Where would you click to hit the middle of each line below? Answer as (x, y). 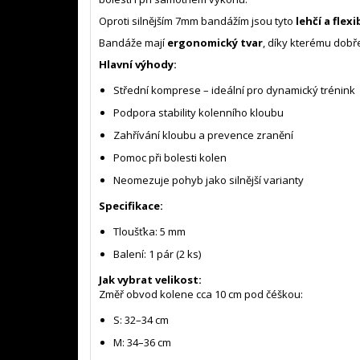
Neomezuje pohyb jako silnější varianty (209, 180)
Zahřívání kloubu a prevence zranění (203, 135)
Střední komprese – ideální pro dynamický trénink (234, 90)
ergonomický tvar (215, 42)
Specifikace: (131, 205)
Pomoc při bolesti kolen (170, 157)
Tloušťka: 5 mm (149, 231)
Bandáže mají (133, 42)
